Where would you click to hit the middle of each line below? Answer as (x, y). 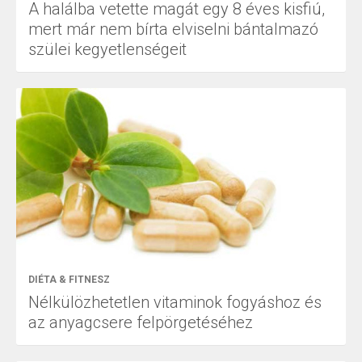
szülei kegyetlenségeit (107, 49)
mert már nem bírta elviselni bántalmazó (173, 29)
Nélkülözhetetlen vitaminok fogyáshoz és (175, 303)
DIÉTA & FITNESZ (69, 280)
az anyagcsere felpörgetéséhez (141, 323)
